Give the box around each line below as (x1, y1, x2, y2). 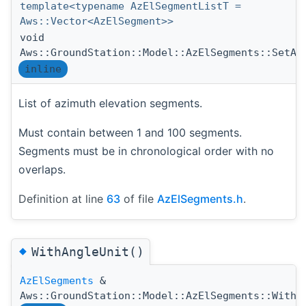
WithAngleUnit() (31, 244, 144, 259)
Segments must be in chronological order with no (18, 144, 274, 158)
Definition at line (18, 192, 107, 206)
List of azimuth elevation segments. (18, 96, 202, 111)
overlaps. (18, 163, 66, 177)
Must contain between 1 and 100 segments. (18, 126, 242, 140)
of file (120, 192, 157, 206)
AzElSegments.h (157, 192, 243, 206)
